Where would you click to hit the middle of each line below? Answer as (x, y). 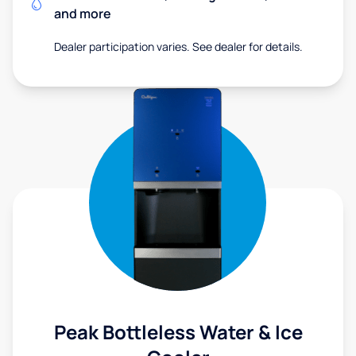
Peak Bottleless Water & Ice (178, 332)
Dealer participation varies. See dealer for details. (178, 46)
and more (83, 14)
